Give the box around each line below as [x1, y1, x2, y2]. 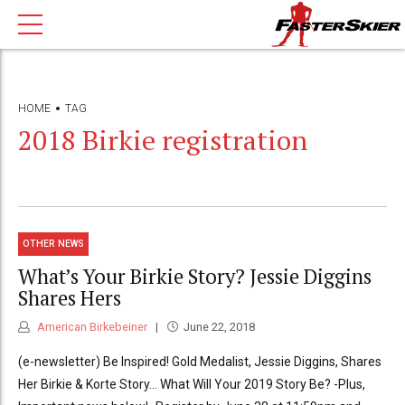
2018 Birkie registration [18, 121, 307, 158]
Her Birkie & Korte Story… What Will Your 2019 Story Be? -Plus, [18, 377, 365, 392]
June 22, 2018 [183, 320, 255, 334]
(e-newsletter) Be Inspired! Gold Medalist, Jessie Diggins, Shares [18, 354, 381, 370]
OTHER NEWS [23, 239, 85, 250]
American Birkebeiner [34, 320, 147, 334]
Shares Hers [18, 284, 121, 311]
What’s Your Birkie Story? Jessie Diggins [18, 262, 372, 289]
